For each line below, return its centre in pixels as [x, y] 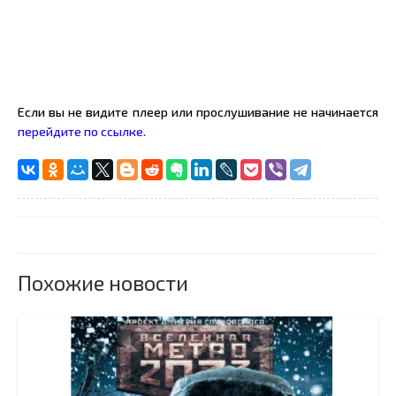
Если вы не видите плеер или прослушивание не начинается [198, 112]
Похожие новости [103, 282]
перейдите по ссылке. [82, 131]
